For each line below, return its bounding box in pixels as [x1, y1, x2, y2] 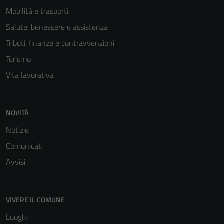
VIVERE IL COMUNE [6, 194, 65, 205]
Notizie [6, 123, 29, 136]
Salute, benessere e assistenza [6, 20, 108, 33]
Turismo [6, 52, 31, 65]
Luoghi [6, 210, 28, 223]
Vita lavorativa [6, 68, 54, 81]
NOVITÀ [6, 107, 28, 118]
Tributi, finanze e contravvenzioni [6, 36, 114, 49]
